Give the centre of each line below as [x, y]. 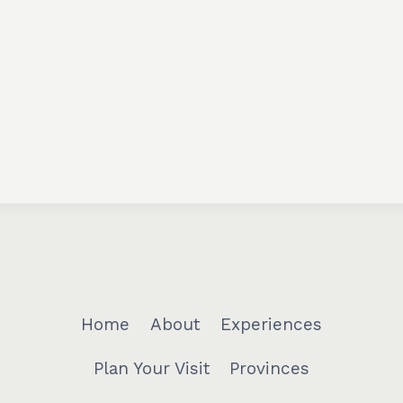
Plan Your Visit [151, 369]
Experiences [271, 324]
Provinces [270, 369]
